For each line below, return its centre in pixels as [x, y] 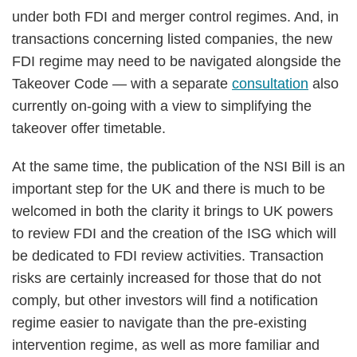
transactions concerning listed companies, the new [172, 39]
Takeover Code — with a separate [122, 84]
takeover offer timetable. [89, 128]
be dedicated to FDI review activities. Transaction [168, 256]
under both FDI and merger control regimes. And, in [175, 17]
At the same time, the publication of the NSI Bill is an [178, 167]
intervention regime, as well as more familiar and [166, 345]
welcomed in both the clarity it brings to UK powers [173, 211]
